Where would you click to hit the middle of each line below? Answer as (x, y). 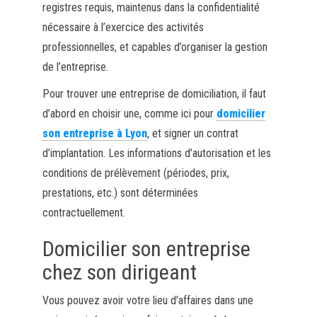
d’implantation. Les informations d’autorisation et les (156, 153)
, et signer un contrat (192, 133)
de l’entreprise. (75, 67)
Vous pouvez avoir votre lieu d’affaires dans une (148, 300)
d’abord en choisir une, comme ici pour (129, 113)
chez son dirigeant (119, 272)
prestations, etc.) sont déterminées (120, 192)
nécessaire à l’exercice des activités (123, 27)
